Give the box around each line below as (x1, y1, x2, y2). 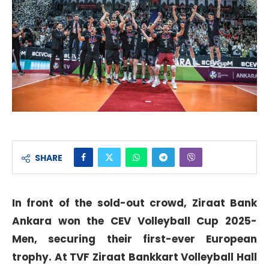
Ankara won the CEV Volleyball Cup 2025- (12, 213, 257, 228)
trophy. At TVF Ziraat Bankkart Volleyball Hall (12, 249, 257, 264)
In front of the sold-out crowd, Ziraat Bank (12, 195, 257, 210)
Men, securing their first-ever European (12, 231, 257, 246)
